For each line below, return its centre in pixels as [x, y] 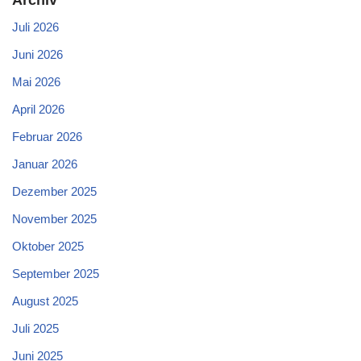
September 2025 [56, 273]
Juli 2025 [35, 328]
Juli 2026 [35, 27]
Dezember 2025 [54, 191]
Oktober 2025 [48, 246]
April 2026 [38, 109]
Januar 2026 [45, 164]
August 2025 [45, 301]
